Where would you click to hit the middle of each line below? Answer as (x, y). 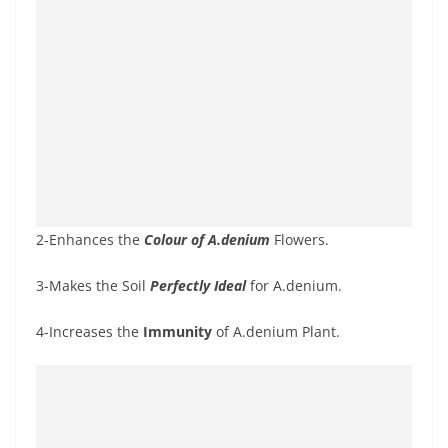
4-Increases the (89, 331)
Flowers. (299, 239)
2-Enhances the (90, 239)
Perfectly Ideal (198, 285)
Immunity (177, 331)
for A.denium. (294, 285)
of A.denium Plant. (276, 331)
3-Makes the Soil (93, 285)
